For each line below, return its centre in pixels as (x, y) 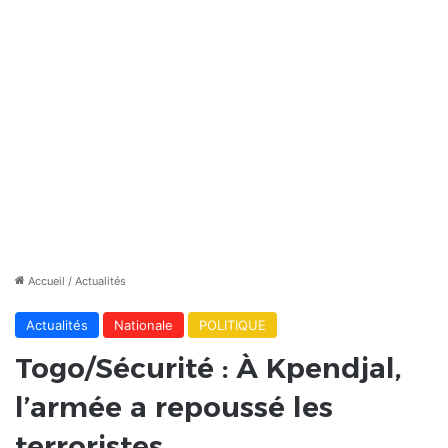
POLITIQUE (232, 325)
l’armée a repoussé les (174, 407)
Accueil (45, 281)
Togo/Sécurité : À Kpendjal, (208, 368)
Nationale (143, 325)
